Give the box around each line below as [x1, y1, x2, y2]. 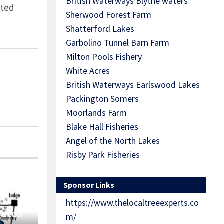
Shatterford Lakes [66, 23, 134, 35]
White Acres [66, 65, 110, 77]
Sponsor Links [63, 180, 114, 190]
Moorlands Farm [66, 107, 127, 119]
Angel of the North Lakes [66, 135, 160, 147]
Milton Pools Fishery [66, 51, 142, 63]
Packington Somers [66, 93, 139, 105]
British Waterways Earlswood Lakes [66, 79, 200, 91]
